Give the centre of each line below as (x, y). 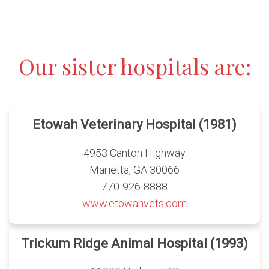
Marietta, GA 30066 (134, 170)
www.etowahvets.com (134, 204)
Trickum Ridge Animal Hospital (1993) (134, 244)
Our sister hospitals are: (134, 66)
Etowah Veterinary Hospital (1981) (134, 125)
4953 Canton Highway (134, 153)
